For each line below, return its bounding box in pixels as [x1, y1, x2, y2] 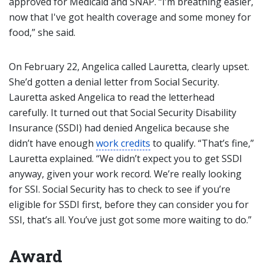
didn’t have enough [9, 137, 96, 150]
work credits [96, 137, 150, 150]
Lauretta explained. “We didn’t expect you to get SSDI [9, 152, 242, 165]
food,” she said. [9, 26, 75, 39]
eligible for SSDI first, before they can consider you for [9, 198, 249, 211]
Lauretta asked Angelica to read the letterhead [9, 91, 214, 104]
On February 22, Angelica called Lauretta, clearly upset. [9, 60, 249, 73]
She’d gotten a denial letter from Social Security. [9, 75, 219, 88]
